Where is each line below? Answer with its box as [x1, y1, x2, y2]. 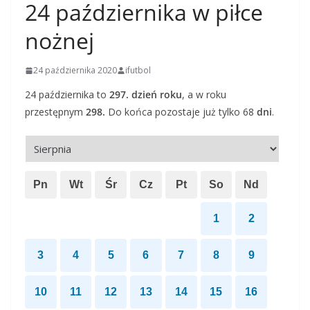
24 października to [25, 88, 109, 101]
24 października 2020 [33, 64, 117, 76]
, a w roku [182, 88, 226, 101]
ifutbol [125, 64, 151, 76]
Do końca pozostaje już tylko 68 [105, 105, 257, 118]
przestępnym [25, 105, 86, 118]
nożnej [25, 26, 94, 55]
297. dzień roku [109, 88, 182, 101]
